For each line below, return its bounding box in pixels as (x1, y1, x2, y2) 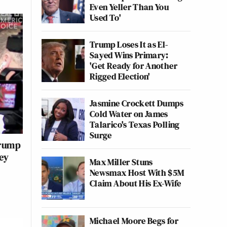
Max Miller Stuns (90, 156, 153, 168)
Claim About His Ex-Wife (90, 177, 181, 190)
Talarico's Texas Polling (90, 118, 180, 131)
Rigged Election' (90, 70, 150, 83)
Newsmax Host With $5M (90, 166, 184, 179)
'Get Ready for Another (90, 59, 177, 72)
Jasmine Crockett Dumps (90, 97, 183, 109)
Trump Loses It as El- (90, 38, 168, 51)
